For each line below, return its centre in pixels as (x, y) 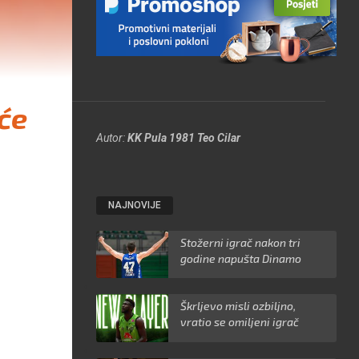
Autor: (112, 137)
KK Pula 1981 (161, 137)
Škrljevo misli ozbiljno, (238, 306)
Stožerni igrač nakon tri (241, 242)
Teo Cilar (219, 137)
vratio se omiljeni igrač (240, 322)
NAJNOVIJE (135, 205)
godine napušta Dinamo (241, 258)
